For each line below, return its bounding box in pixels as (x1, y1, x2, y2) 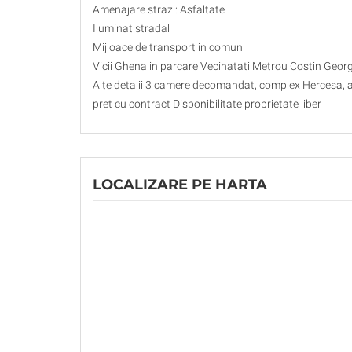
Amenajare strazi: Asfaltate (93, 3, 225, 16)
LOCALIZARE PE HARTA (93, 176, 267, 194)
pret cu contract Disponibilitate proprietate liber (93, 97, 321, 111)
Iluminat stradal (93, 22, 170, 35)
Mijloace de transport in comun (93, 41, 243, 54)
